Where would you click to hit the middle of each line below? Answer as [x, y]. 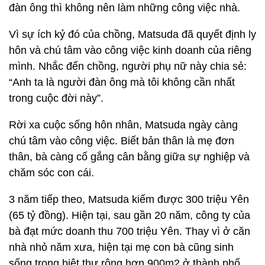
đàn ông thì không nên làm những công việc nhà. [125, 8]
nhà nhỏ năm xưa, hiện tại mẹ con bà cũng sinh [121, 248]
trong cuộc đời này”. [56, 98]
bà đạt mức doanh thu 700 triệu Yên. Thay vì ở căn [130, 232]
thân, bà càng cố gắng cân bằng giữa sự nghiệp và [129, 157]
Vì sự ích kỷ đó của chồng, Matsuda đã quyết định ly [132, 35]
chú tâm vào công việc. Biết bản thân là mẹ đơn [122, 141]
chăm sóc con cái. [51, 173]
